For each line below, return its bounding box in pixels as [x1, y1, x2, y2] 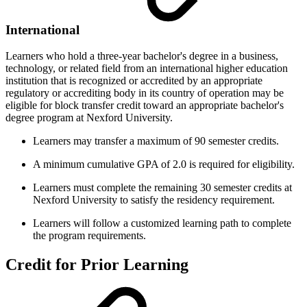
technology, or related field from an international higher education [5, 62, 288, 75]
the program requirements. [33, 230, 146, 242]
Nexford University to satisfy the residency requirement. [33, 194, 275, 206]
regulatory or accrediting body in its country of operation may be [5, 87, 284, 99]
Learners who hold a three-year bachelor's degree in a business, [5, 50, 278, 62]
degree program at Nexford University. [5, 112, 173, 124]
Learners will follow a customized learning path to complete [33, 217, 291, 230]
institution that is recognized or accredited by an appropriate [5, 75, 262, 87]
